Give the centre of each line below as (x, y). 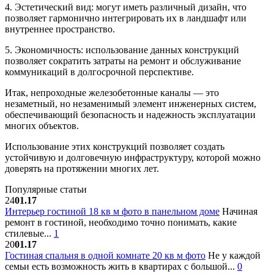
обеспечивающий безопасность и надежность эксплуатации (130, 114)
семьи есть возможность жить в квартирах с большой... (121, 266)
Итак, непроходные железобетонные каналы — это (112, 92)
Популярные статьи (46, 189)
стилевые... (29, 233)
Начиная (239, 211)
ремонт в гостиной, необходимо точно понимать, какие (121, 222)
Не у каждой (233, 255)
